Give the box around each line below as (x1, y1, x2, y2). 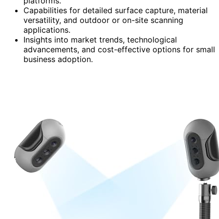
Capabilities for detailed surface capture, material (23, 5, 208, 15)
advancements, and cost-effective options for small (23, 44, 215, 54)
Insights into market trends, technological (23, 34, 177, 44)
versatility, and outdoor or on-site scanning (23, 15, 183, 25)
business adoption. (23, 54, 93, 64)
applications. (23, 24, 70, 35)
